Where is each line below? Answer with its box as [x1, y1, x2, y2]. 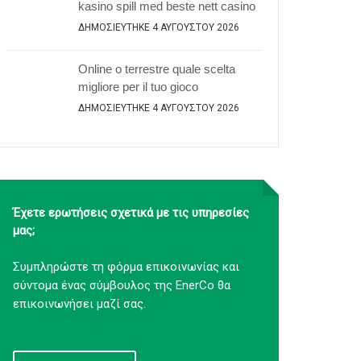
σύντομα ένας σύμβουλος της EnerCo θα [13, 278, 230, 293]
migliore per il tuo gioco [78, 80, 198, 93]
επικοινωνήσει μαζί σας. [13, 297, 146, 311]
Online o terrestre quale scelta [78, 62, 235, 76]
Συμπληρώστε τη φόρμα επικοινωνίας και [13, 259, 239, 274]
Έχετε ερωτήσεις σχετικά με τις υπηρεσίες [13, 205, 249, 220]
